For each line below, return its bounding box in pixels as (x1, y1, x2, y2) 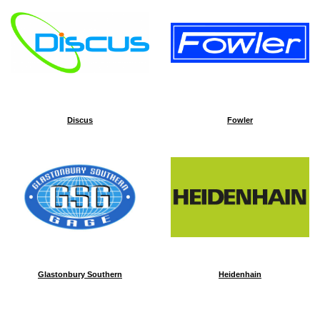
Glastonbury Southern (38, 270, 122, 279)
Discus (67, 116, 93, 124)
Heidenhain (219, 270, 261, 279)
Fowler (227, 116, 253, 124)
